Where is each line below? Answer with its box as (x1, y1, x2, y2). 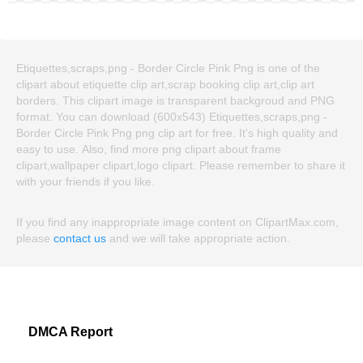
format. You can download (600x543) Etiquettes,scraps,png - (16, 110, 327, 124)
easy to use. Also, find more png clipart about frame (16, 143, 281, 156)
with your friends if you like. (16, 175, 155, 189)
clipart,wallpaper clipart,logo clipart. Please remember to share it (16, 159, 345, 173)
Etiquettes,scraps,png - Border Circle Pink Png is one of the (16, 62, 320, 75)
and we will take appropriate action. (106, 232, 290, 246)
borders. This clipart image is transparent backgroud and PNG (16, 94, 335, 108)
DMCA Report (28, 325, 113, 340)
